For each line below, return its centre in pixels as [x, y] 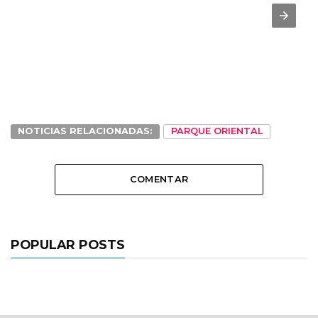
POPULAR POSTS [68, 244]
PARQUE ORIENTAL [217, 131]
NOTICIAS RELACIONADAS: [85, 131]
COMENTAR [159, 179]
